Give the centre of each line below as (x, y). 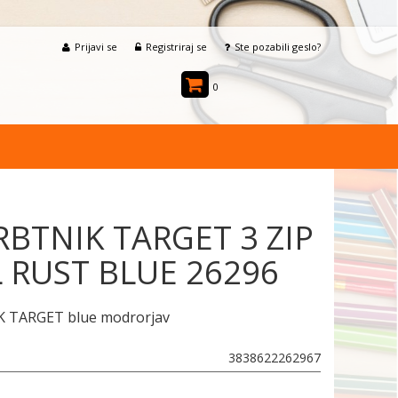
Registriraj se (176, 47)
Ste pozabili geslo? (278, 47)
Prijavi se (96, 47)
